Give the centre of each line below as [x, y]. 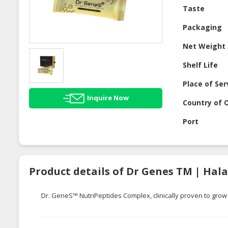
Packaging [203, 27]
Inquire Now [108, 97]
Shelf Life [201, 65]
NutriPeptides [101, 196]
